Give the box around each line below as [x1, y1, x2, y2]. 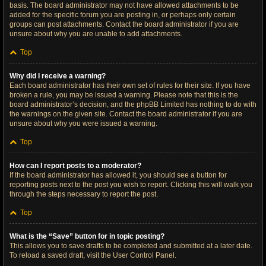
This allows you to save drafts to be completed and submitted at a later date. [9, 242, 252, 250]
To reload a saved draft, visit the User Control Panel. [9, 251, 176, 259]
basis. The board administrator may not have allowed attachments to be [9, 1, 239, 9]
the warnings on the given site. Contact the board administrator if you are [9, 110, 242, 118]
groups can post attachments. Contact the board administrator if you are [9, 20, 239, 28]
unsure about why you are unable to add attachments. [9, 30, 182, 38]
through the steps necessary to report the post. [9, 190, 158, 198]
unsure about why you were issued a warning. [9, 119, 157, 128]
